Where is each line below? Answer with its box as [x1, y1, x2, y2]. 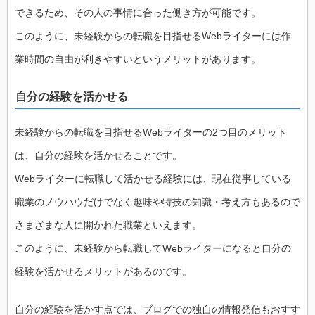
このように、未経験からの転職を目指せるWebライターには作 [15, 30, 291, 42]
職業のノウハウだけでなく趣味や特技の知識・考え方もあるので [15, 195, 300, 207]
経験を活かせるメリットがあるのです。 [15, 265, 192, 277]
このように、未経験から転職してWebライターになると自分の [15, 242, 291, 254]
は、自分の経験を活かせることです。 [15, 149, 182, 161]
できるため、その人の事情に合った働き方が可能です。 [15, 7, 261, 19]
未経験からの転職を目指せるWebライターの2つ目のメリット [15, 126, 287, 138]
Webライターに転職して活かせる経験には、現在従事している [15, 172, 291, 184]
